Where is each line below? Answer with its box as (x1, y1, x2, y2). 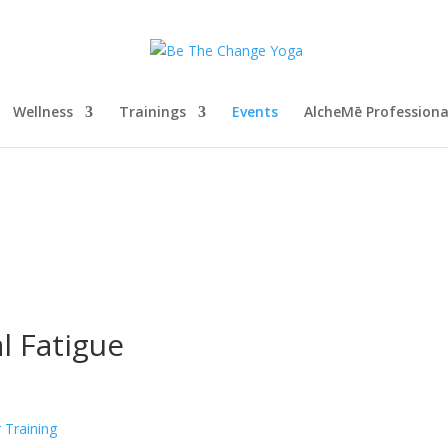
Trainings (118, 102, 186, 121)
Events (231, 102, 278, 121)
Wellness (12, 102, 73, 121)
